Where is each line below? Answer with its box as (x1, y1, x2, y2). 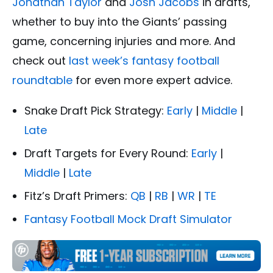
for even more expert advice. (73, 73, 232, 88)
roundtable (12, 73, 73, 88)
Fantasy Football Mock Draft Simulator (24, 211, 232, 227)
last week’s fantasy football (69, 53, 219, 69)
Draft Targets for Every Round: (24, 146, 191, 161)
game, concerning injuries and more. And (12, 34, 235, 49)
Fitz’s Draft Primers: (24, 188, 130, 204)
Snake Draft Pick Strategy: (24, 103, 167, 119)
